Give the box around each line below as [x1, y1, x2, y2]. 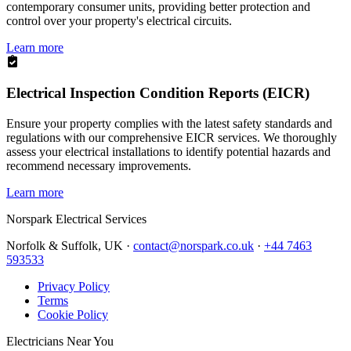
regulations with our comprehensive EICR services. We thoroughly [6, 131, 337, 145]
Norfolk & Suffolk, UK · [6, 239, 130, 253]
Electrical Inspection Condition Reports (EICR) [6, 85, 309, 102]
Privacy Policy [38, 280, 110, 294]
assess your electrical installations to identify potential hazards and [6, 145, 331, 159]
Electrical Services [56, 212, 147, 226]
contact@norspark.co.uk [133, 239, 254, 253]
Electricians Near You [6, 335, 114, 349]
